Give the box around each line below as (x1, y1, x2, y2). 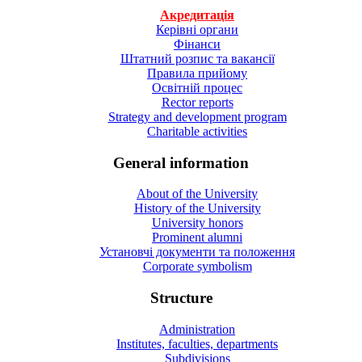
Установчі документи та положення (99, 245, 295, 259)
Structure (149, 289, 213, 306)
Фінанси (174, 36, 221, 51)
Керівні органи (156, 22, 238, 36)
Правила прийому (147, 65, 247, 80)
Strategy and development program (107, 109, 287, 124)
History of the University (133, 201, 261, 216)
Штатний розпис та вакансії (120, 51, 275, 65)
